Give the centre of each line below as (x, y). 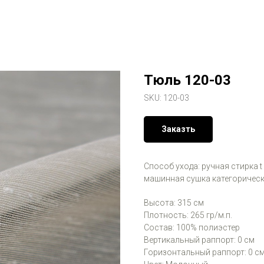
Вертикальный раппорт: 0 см (199, 240)
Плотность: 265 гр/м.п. (188, 215)
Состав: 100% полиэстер (192, 227)
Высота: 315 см (174, 203)
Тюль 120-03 (187, 80)
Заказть (178, 129)
